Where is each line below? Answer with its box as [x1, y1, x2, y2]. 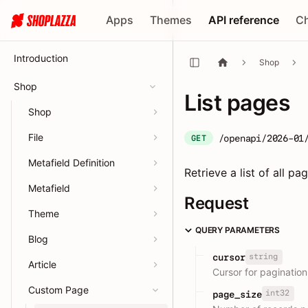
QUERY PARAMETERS [195, 225, 280, 235]
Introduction [14, 52, 68, 64]
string [248, 252, 278, 262]
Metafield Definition [28, 157, 115, 168]
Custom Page [28, 284, 89, 296]
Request [184, 193, 249, 213]
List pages [184, 89, 291, 117]
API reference [208, 13, 280, 27]
